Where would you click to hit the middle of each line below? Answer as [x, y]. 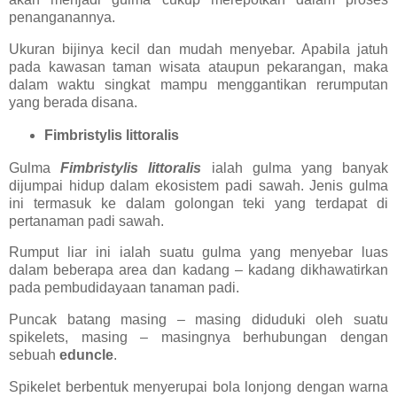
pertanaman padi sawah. [86, 221]
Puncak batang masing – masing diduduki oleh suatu [198, 320]
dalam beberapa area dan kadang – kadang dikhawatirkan [198, 270]
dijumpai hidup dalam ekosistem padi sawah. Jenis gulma [198, 185]
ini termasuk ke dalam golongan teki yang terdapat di [198, 203]
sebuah [34, 355]
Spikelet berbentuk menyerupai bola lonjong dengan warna [198, 387]
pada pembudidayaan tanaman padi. [124, 288]
